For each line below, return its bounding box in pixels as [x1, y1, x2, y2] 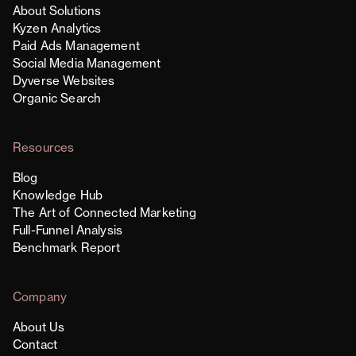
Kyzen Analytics [13, 21, 102, 37]
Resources [13, 140, 75, 156]
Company [13, 289, 68, 305]
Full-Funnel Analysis [13, 222, 122, 238]
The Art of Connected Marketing [13, 205, 197, 221]
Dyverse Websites [13, 73, 115, 89]
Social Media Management [13, 56, 161, 72]
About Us [13, 319, 65, 335]
